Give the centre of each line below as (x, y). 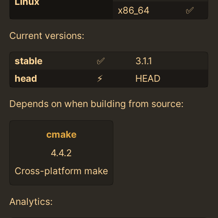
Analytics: (31, 201)
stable (28, 61)
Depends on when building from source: (97, 104)
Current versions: (47, 36)
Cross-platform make (62, 171)
